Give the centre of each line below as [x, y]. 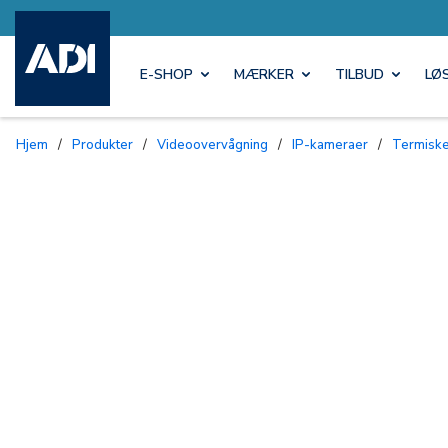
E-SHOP [166, 75]
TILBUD [359, 75]
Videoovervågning [217, 144]
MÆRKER [264, 75]
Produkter [107, 144]
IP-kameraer [331, 144]
